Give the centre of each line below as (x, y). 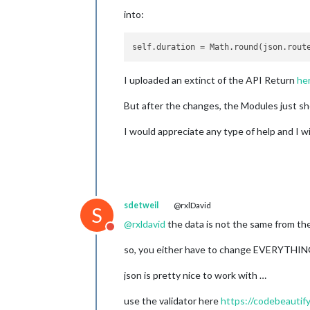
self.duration (164, 47)
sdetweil (141, 205)
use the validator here (172, 301)
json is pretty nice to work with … (195, 275)
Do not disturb (144, 234)
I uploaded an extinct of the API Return (210, 80)
